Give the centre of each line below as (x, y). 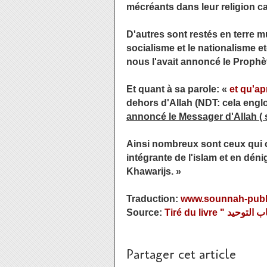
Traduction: (153, 199)
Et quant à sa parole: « (178, 89)
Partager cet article (181, 254)
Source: (145, 212)
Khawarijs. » (154, 171)
